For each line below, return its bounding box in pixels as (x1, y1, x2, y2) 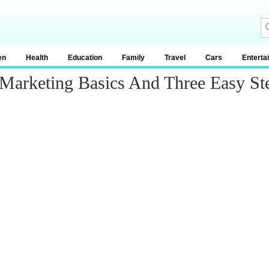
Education (68, 53, 102, 62)
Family (122, 53, 145, 62)
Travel (165, 53, 186, 62)
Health (26, 53, 48, 62)
